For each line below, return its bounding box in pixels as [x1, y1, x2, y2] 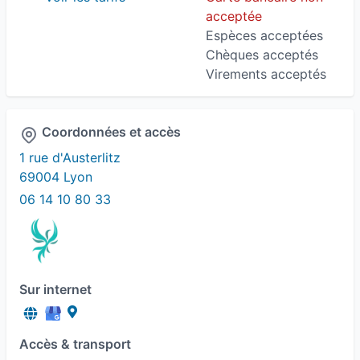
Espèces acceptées [206, 27, 323, 43]
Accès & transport [19, 336, 131, 352]
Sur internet [19, 281, 92, 297]
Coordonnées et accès [42, 124, 181, 140]
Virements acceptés [206, 66, 326, 82]
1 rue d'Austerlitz [19, 149, 121, 166]
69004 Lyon [19, 169, 92, 185]
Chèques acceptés [206, 47, 318, 63]
